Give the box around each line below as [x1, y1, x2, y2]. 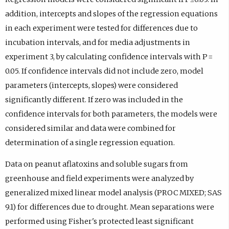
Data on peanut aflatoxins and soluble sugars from [5, 159, 188, 169]
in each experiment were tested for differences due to [5, 23, 198, 33]
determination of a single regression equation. [5, 138, 175, 147]
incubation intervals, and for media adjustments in [5, 37, 190, 47]
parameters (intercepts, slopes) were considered [5, 80, 178, 90]
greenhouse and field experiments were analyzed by [5, 174, 194, 184]
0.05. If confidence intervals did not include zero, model [5, 66, 203, 76]
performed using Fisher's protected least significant [5, 217, 194, 226]
